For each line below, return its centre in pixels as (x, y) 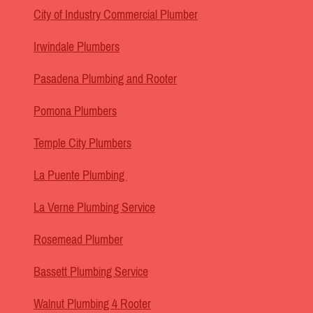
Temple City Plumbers (82, 144)
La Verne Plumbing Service (94, 208)
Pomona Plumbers (75, 111)
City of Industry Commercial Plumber (116, 15)
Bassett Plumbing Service (91, 272)
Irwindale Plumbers (77, 47)
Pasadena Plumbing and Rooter (105, 79)
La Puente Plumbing (80, 176)
